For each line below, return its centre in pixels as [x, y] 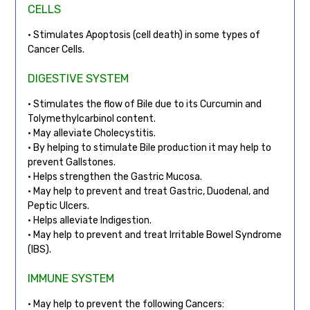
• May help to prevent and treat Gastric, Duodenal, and [148, 191]
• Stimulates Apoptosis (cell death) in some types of [144, 35]
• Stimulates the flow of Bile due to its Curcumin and [144, 104]
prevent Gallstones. [71, 162]
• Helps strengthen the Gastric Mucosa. [115, 176]
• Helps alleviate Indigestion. [89, 220]
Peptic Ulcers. [58, 206]
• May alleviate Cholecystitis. [91, 133]
